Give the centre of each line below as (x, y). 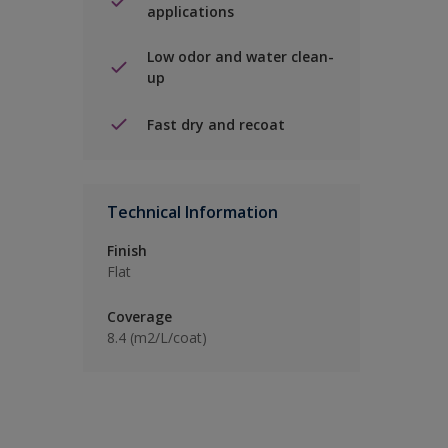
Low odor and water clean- (240, 57)
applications (190, 12)
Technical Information (192, 212)
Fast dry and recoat (216, 124)
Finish (127, 251)
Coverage (139, 317)
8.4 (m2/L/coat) (157, 338)
